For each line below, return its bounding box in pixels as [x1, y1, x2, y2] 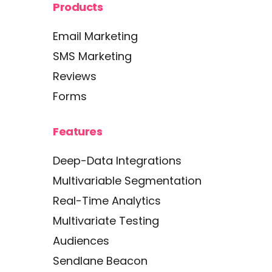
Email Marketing [53, 29, 138, 44]
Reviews [53, 69, 97, 84]
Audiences [53, 233, 109, 248]
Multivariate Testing [53, 213, 159, 228]
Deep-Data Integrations [53, 153, 182, 168]
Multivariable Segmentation [53, 173, 202, 188]
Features [53, 124, 102, 139]
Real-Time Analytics [53, 193, 161, 208]
